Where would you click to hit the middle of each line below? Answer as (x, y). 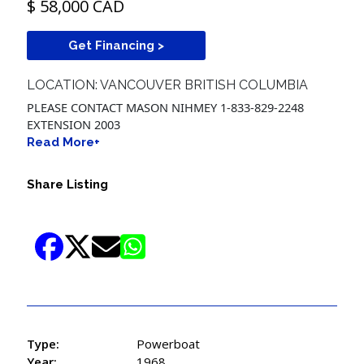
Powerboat (169, 343)
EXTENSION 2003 (74, 124)
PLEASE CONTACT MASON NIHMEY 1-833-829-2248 (166, 107)
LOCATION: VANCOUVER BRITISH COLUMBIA (168, 85)
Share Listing (68, 184)
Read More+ (64, 142)
